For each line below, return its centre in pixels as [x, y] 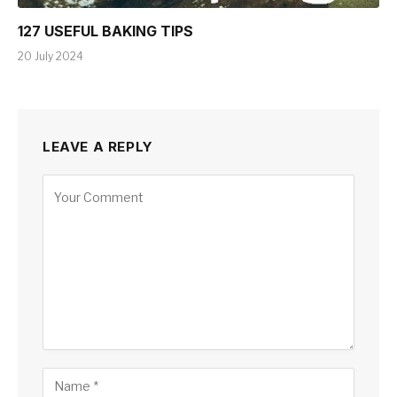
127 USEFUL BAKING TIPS [105, 31]
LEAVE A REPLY [98, 146]
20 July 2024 [51, 56]
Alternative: [77, 183]
